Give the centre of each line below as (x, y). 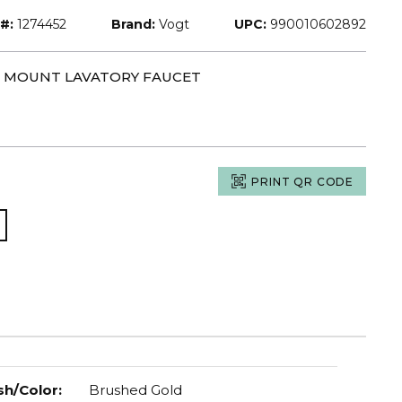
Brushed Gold (135, 390)
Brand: (133, 24)
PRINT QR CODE (302, 181)
